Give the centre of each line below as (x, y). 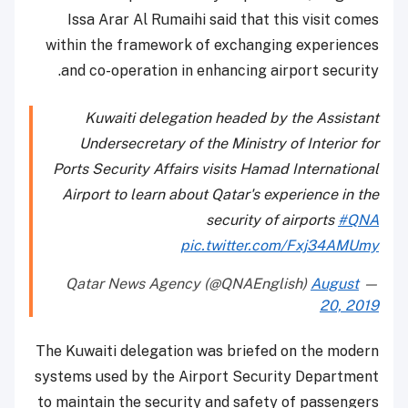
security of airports (272, 220)
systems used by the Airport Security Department (207, 377)
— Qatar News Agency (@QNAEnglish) (369, 284)
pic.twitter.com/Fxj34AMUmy (280, 246)
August (335, 284)
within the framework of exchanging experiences (212, 46)
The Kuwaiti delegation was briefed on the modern (207, 352)
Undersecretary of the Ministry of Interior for (229, 144)
